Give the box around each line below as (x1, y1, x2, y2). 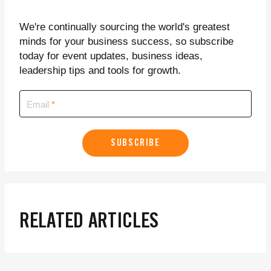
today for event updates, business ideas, (19, 50, 203, 62)
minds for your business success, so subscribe (19, 36, 233, 48)
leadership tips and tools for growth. (19, 65, 181, 77)
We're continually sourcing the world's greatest (19, 21, 230, 33)
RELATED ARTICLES (19, 212, 159, 234)
